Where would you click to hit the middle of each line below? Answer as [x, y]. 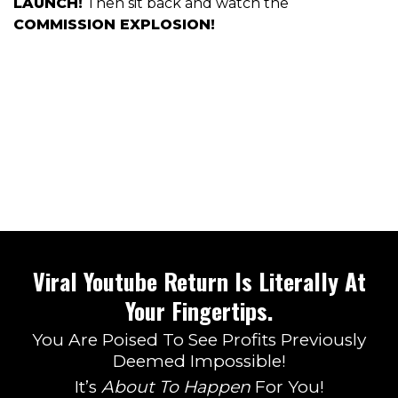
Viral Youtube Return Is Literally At [199, 281]
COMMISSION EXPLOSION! [114, 24]
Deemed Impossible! [199, 361]
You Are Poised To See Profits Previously [199, 339]
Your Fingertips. [199, 310]
